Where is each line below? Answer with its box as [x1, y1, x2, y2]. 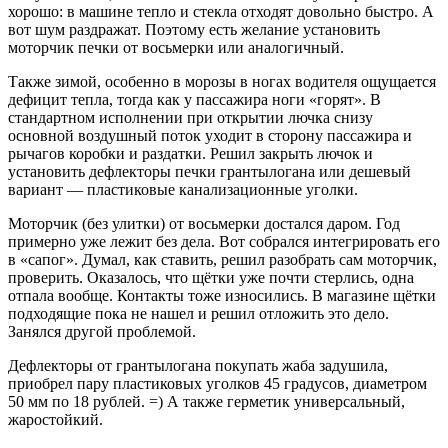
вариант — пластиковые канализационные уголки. [8, 181, 358, 199]
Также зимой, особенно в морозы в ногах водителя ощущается [8, 73, 436, 91]
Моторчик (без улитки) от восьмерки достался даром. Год [8, 215, 400, 233]
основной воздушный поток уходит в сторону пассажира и [8, 127, 412, 145]
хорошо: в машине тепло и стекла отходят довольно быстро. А [8, 3, 434, 21]
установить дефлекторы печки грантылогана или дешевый [8, 163, 411, 181]
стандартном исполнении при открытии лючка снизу [8, 109, 373, 127]
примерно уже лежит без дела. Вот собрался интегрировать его [8, 233, 440, 251]
